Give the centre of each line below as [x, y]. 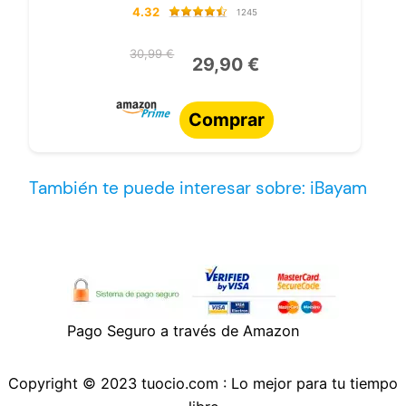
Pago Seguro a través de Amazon [184, 330]
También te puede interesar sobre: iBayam [198, 188]
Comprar [226, 119]
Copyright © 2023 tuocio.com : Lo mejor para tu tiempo [203, 384]
